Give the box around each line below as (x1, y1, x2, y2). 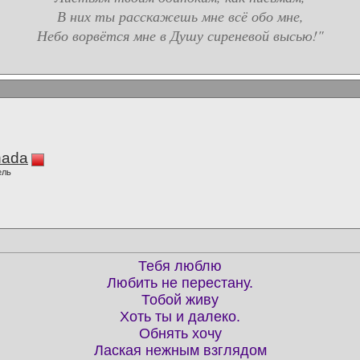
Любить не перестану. (107, 275, 253, 292)
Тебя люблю (138, 258, 222, 275)
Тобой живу (141, 292, 219, 309)
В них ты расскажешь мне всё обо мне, (56, 6, 304, 27)
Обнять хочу (138, 325, 222, 342)
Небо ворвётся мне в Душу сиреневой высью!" (36, 26, 324, 46)
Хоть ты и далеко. (120, 309, 240, 325)
